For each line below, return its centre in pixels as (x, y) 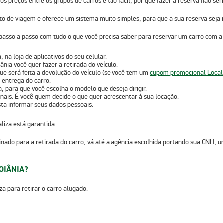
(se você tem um (125, 72)
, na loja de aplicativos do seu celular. (54, 56)
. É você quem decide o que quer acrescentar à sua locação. (95, 96)
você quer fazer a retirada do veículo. (65, 64)
